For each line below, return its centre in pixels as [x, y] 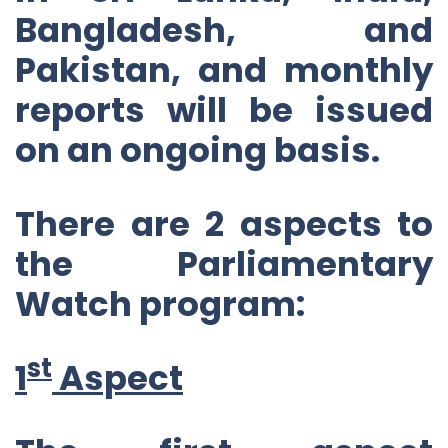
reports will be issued [224, 109]
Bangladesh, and [224, 29]
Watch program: [160, 303]
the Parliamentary [224, 263]
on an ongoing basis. [197, 149]
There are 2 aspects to [224, 223]
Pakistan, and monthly [224, 69]
